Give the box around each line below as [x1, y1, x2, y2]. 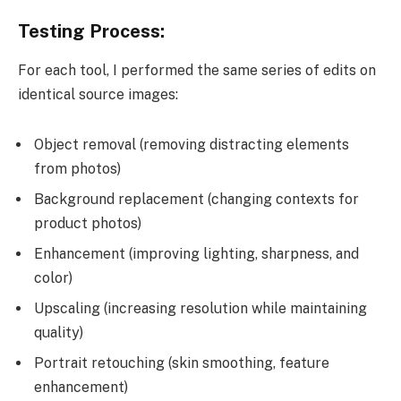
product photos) [34, 215, 141, 233]
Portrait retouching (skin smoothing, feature [34, 354, 329, 372]
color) [34, 269, 73, 287]
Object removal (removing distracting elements [34, 136, 349, 154]
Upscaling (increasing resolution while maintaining [34, 300, 367, 318]
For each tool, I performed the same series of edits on [18, 62, 376, 80]
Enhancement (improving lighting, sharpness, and [34, 245, 359, 263]
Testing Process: [18, 21, 165, 43]
